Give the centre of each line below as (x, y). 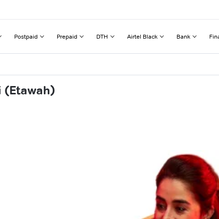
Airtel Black (142, 36)
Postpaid (26, 36)
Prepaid (67, 36)
